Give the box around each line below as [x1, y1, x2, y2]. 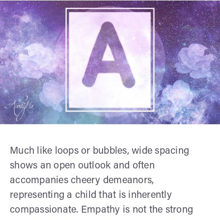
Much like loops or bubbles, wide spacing [10, 146, 189, 156]
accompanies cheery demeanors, [10, 175, 154, 186]
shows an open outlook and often [10, 161, 155, 171]
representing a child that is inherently [10, 190, 172, 200]
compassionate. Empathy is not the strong [10, 205, 193, 215]
